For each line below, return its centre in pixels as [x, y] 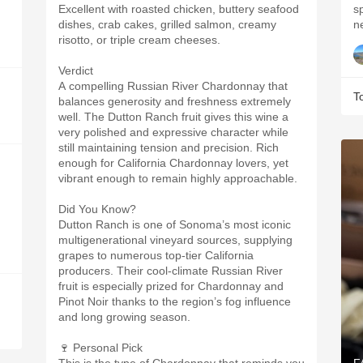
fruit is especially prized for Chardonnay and [171, 286]
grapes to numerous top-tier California [156, 255]
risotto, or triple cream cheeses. [139, 40]
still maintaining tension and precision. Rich [169, 147]
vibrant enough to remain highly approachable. [178, 178]
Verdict [76, 70]
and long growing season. [124, 317]
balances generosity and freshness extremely [175, 101]
